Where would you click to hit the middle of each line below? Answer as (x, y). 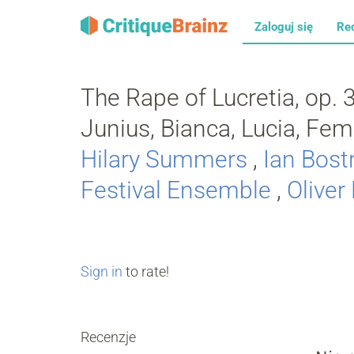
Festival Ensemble (176, 190)
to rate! (146, 271)
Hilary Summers (164, 159)
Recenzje (108, 337)
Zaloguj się (284, 27)
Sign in (102, 271)
